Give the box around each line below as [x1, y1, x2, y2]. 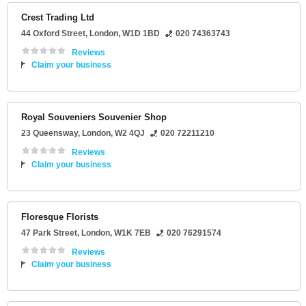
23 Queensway [21, 128, 78, 138]
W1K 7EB [114, 228, 151, 238]
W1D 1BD [122, 29, 160, 38]
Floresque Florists [21, 212, 98, 222]
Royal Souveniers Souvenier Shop [21, 112, 167, 122]
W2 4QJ [115, 128, 145, 138]
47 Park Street [21, 228, 77, 238]
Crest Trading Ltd [21, 12, 94, 23]
